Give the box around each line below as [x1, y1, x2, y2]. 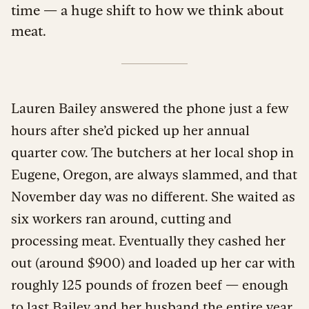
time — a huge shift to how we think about [11, 1, 283, 18]
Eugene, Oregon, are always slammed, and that [11, 166, 297, 182]
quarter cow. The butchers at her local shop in [11, 144, 294, 160]
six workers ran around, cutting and [11, 210, 232, 226]
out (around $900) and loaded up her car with [11, 255, 295, 270]
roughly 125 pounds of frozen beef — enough [11, 277, 288, 292]
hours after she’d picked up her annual [11, 122, 250, 138]
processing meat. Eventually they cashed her [11, 232, 286, 248]
